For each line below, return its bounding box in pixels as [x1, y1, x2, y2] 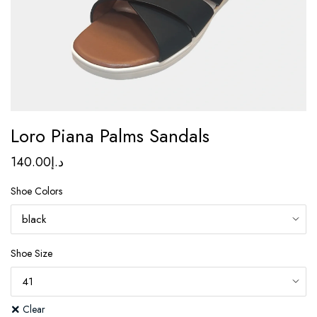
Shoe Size [11, 246, 52, 260]
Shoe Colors [11, 184, 62, 198]
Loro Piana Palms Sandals [11, 122, 209, 149]
